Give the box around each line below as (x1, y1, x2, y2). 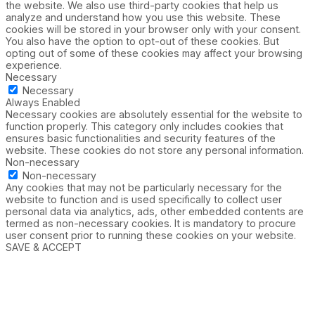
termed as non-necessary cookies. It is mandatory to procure (6, 217, 296, 230)
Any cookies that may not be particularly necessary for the (6, 181, 282, 194)
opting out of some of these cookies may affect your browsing (6, 47, 302, 60)
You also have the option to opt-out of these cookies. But (6, 35, 279, 48)
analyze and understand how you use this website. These (6, 11, 281, 24)
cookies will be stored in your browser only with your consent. (6, 23, 301, 36)
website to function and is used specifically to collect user (6, 193, 282, 206)
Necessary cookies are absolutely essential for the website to (6, 108, 302, 121)
